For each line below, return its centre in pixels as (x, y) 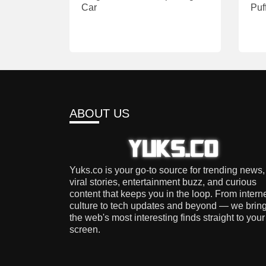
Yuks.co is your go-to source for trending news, (167, 170)
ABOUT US (99, 114)
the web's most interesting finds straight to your (167, 218)
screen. (85, 230)
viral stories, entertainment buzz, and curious (163, 182)
